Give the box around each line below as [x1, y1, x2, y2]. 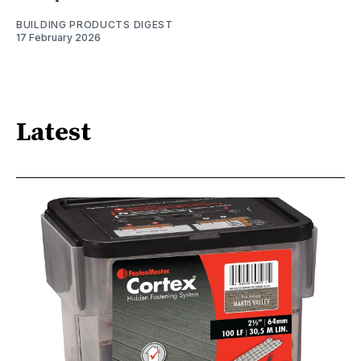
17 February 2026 [16, 31, 101, 44]
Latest [16, 117, 91, 150]
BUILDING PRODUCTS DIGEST [16, 18, 173, 31]
